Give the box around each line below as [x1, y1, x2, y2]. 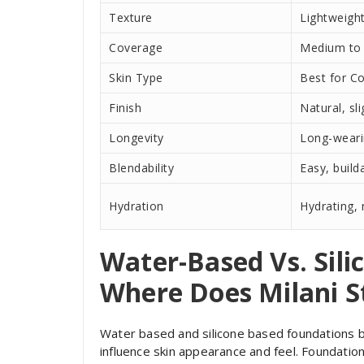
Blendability [109, 159, 174, 175]
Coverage [109, 39, 162, 55]
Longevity [109, 129, 164, 145]
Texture [109, 9, 153, 25]
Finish [109, 99, 141, 115]
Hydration [109, 197, 164, 214]
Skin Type [109, 69, 163, 85]
